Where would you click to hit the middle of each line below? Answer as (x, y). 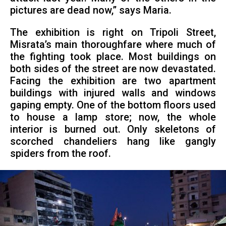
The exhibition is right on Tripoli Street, (113, 33)
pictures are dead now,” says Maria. (91, 11)
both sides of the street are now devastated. (113, 69)
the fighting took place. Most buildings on (113, 57)
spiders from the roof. (60, 154)
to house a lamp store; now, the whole (113, 118)
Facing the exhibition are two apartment (113, 81)
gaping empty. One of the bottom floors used (113, 105)
